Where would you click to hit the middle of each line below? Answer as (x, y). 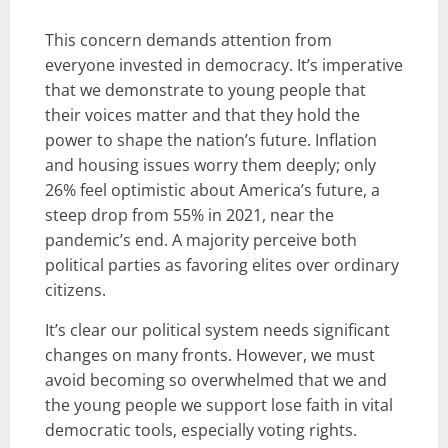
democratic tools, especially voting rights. (201, 430)
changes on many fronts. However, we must (210, 355)
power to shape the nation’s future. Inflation (211, 140)
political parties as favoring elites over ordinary (222, 265)
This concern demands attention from (188, 40)
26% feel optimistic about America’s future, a (212, 190)
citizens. (75, 290)
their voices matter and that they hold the (202, 115)
